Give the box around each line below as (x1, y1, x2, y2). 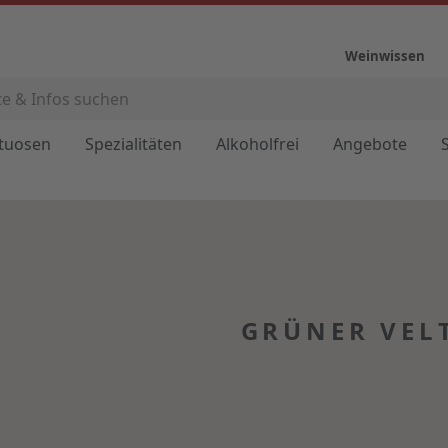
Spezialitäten (84, 133, 182, 155)
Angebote (332, 133, 407, 155)
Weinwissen (345, 47, 425, 65)
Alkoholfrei (215, 133, 299, 155)
